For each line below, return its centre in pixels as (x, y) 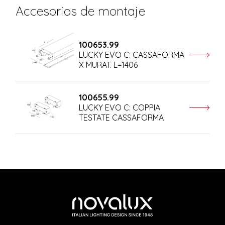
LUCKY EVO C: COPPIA (119, 107)
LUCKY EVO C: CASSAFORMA (131, 54)
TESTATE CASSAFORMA (121, 117)
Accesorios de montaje (81, 11)
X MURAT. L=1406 (108, 65)
